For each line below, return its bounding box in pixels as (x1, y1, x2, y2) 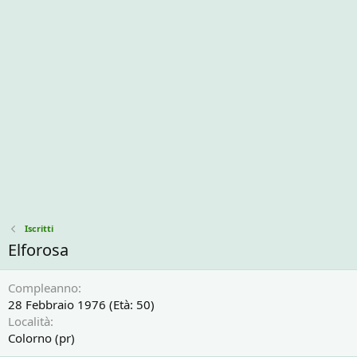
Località (8, 313, 50, 329)
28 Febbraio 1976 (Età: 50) (8, 296, 155, 312)
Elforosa (8, 239, 69, 261)
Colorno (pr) (8, 330, 75, 346)
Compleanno (8, 280, 78, 296)
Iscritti (24, 222, 53, 234)
